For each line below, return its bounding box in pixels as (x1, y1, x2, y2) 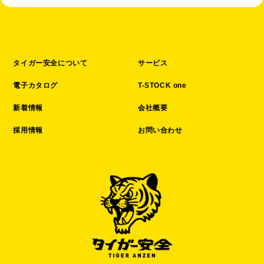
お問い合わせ (138, 126, 183, 134)
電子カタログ (13, 81, 58, 90)
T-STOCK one (138, 81, 187, 90)
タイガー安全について (13, 59, 88, 67)
